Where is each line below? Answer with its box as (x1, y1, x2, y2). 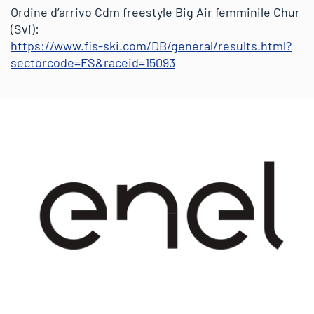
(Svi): (11, 20, 39, 36)
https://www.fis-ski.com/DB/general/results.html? (11, 37, 292, 53)
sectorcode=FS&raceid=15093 (11, 54, 175, 70)
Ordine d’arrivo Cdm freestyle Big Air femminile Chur (11, 4, 300, 20)
